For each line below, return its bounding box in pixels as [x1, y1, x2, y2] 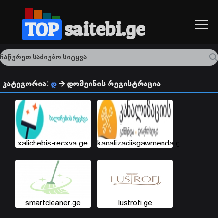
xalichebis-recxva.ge [18, 139, 88, 148]
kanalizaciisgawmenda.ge [97, 139, 184, 148]
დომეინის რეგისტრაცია [65, 79, 161, 89]
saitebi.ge [64, 17, 145, 40]
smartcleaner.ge [25, 199, 81, 208]
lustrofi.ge [118, 199, 152, 208]
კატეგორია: [2, 79, 51, 89]
